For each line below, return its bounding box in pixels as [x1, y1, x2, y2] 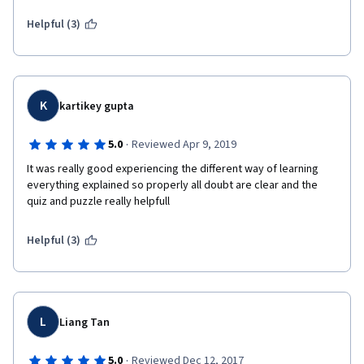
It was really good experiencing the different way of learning [27, 161, 318, 177]
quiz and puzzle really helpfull [27, 193, 172, 210]
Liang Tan [59, 314, 110, 331]
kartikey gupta [59, 98, 135, 115]
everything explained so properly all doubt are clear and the [27, 177, 318, 193]
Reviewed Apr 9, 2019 [131, 136, 236, 153]
